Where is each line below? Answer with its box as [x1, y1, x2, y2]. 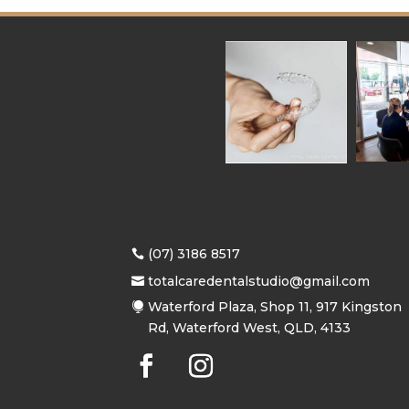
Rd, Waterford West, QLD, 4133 [148, 319, 351, 336]
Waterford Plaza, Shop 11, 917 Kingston [148, 298, 403, 315]
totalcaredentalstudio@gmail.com [148, 273, 371, 290]
